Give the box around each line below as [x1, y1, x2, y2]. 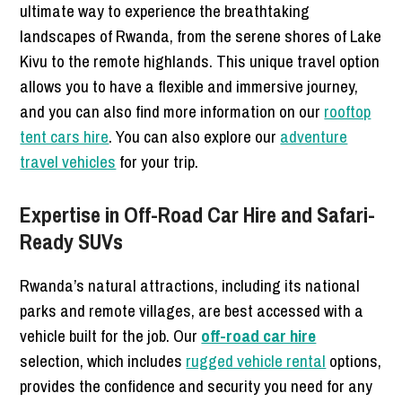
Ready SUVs [20, 226, 124, 256]
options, [326, 348, 382, 372]
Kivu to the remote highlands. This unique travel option [20, 48, 380, 73]
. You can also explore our [109, 124, 281, 148]
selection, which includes [20, 348, 187, 372]
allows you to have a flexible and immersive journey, [20, 74, 359, 98]
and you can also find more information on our [20, 99, 325, 123]
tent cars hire [20, 124, 109, 148]
